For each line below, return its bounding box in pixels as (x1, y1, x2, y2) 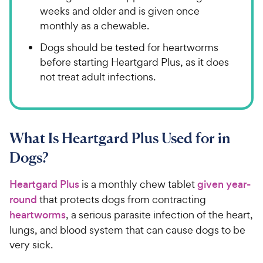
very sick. (9, 237, 55, 251)
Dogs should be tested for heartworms (40, 40, 218, 54)
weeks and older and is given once (40, 4, 200, 18)
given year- (197, 177, 251, 191)
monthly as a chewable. (40, 18, 149, 32)
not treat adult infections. (40, 69, 156, 83)
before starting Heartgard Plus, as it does (40, 55, 229, 69)
